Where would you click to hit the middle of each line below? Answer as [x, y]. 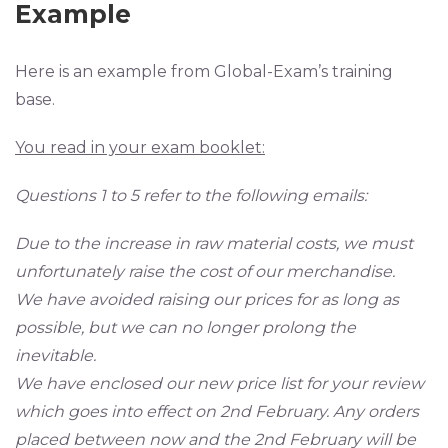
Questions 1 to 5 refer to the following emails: [191, 196]
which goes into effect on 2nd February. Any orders [217, 412]
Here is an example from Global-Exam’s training [204, 72]
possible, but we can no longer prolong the [185, 328]
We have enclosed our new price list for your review [219, 384]
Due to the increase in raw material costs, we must [214, 244]
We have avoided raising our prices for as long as [207, 300]
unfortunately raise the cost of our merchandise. [205, 272]
